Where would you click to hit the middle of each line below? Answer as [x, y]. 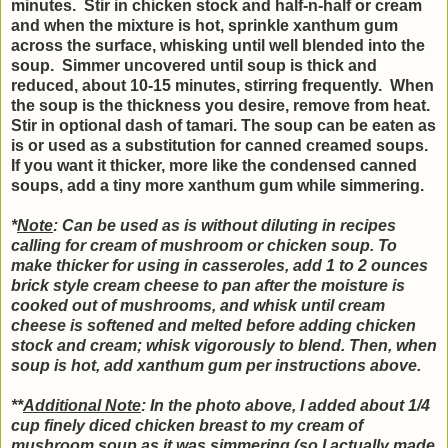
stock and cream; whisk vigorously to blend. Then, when [224, 345]
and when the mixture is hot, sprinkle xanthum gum [204, 25]
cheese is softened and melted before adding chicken [213, 325]
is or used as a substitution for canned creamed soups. [221, 145]
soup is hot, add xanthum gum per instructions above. [216, 365]
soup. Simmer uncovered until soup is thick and [194, 65]
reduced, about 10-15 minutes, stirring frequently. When [222, 85]
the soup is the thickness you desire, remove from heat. [220, 105]
